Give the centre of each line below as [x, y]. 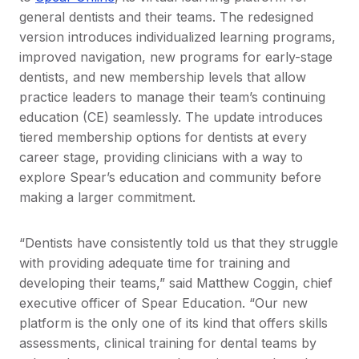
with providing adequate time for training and [155, 262]
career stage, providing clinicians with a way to [161, 157]
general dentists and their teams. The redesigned [166, 16]
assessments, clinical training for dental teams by [168, 343]
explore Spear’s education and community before [170, 177]
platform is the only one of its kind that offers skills [173, 323]
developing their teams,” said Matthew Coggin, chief [176, 282]
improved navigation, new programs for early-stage [176, 56]
